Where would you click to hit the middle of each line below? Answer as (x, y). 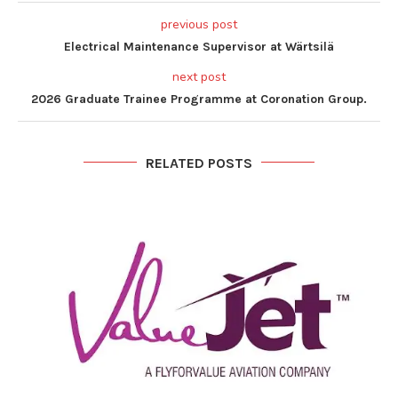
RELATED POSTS (199, 163)
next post (199, 76)
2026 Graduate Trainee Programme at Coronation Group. (199, 99)
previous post (199, 24)
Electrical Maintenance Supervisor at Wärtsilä (199, 46)
